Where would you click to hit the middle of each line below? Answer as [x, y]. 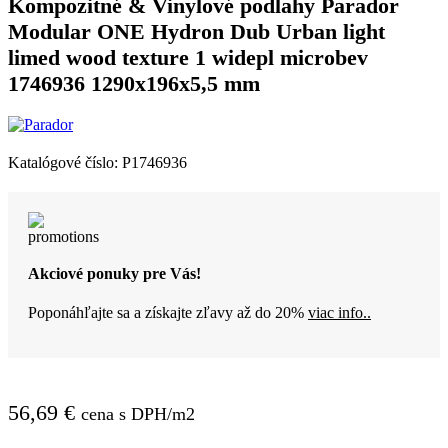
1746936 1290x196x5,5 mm [134, 84]
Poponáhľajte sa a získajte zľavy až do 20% [168, 313]
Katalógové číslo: [65, 162]
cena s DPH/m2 [138, 414]
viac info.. [339, 313]
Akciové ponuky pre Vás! [114, 273]
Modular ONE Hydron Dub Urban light [196, 32]
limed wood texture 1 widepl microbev [188, 58]
